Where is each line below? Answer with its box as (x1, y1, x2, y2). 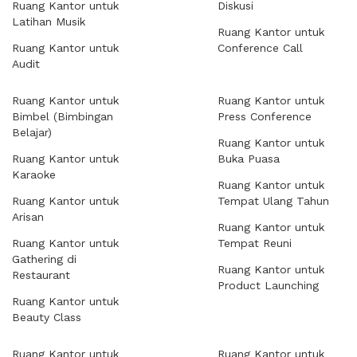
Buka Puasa (218, 152, 280, 165)
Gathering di (12, 253, 76, 265)
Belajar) (12, 126, 52, 139)
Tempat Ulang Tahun (218, 194, 329, 207)
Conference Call (218, 41, 303, 54)
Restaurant (12, 269, 70, 281)
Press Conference (218, 110, 312, 123)
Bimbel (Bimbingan (12, 110, 113, 123)
